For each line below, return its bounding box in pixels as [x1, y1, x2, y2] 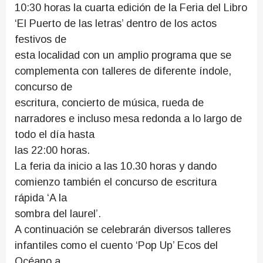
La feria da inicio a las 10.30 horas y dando [15, 160, 217, 172]
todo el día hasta [15, 129, 95, 140]
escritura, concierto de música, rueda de [15, 97, 204, 109]
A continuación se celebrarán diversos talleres [15, 224, 231, 235]
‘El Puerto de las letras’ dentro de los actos [15, 18, 217, 29]
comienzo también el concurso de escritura [15, 176, 217, 188]
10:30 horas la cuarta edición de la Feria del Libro [15, 2, 247, 14]
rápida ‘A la [15, 192, 67, 204]
